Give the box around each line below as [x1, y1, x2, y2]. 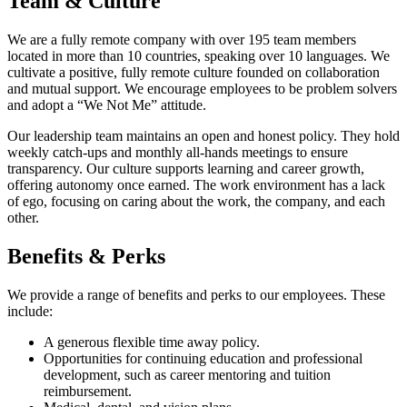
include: [7, 303, 53, 319]
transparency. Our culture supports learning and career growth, [7, 161, 364, 177]
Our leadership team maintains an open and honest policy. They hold [7, 128, 400, 144]
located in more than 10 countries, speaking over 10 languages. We [7, 48, 390, 65]
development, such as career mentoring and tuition [44, 366, 331, 382]
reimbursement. [44, 382, 132, 399]
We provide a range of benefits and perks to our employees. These [7, 286, 385, 303]
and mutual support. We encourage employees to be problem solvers [7, 81, 397, 97]
